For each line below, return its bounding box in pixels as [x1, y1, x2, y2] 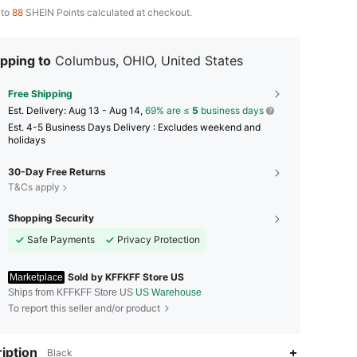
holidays [8, 134, 45, 146]
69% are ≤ [145, 104, 192, 116]
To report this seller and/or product [8, 302, 160, 314]
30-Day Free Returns [8, 166, 106, 178]
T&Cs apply [8, 181, 60, 193]
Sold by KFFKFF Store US [68, 271, 184, 283]
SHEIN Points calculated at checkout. [23, 6, 192, 18]
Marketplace [10, 272, 63, 283]
